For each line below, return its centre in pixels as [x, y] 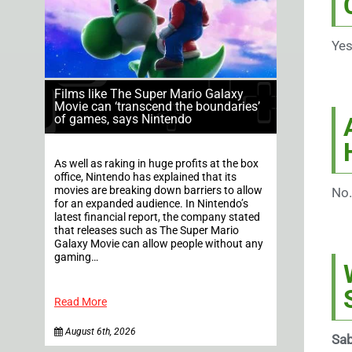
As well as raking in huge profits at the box [156, 164]
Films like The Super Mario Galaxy [149, 94]
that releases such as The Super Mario [147, 231]
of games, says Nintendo [123, 119]
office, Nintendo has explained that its [145, 178]
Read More [81, 302]
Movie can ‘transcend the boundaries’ [157, 107]
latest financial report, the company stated [157, 218]
